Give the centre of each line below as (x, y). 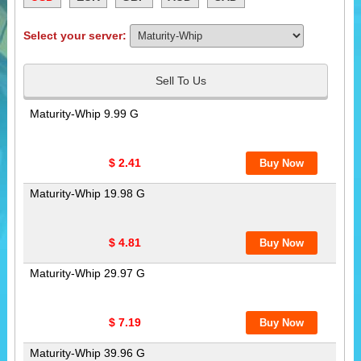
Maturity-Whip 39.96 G (87, 353)
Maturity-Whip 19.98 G (87, 193)
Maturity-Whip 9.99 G (84, 113)
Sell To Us (180, 81)
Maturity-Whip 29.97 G (87, 273)
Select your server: (76, 35)
